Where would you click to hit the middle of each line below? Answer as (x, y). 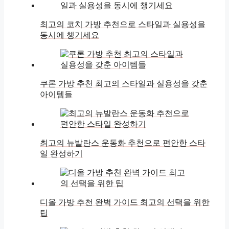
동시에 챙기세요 (70, 35)
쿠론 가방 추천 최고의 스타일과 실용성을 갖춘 (124, 84)
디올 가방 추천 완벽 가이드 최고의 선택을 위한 (125, 202)
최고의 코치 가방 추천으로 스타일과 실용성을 (123, 25)
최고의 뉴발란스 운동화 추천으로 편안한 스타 (123, 143)
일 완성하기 (61, 154)
